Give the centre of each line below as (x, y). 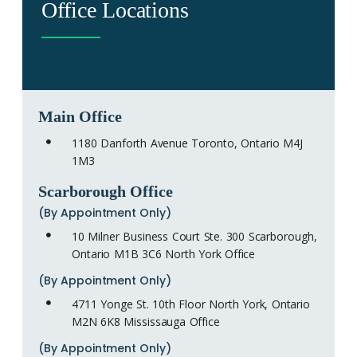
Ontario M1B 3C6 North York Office (164, 253)
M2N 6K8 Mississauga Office (146, 321)
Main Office (80, 116)
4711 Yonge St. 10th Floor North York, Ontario (191, 304)
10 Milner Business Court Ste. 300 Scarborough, (194, 236)
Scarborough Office (106, 191)
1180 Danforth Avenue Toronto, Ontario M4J (187, 143)
